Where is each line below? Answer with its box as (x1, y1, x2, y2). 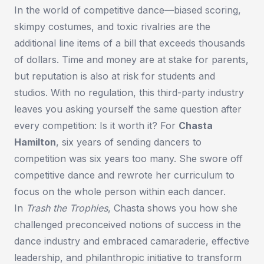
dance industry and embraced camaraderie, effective (14, 235, 249, 247)
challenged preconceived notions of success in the (14, 219, 241, 231)
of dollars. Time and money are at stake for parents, (14, 54, 249, 66)
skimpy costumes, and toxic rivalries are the (14, 21, 210, 33)
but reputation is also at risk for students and (14, 70, 215, 82)
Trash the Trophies (26, 202, 108, 214)
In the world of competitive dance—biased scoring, (14, 4, 241, 16)
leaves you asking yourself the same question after (14, 103, 242, 115)
